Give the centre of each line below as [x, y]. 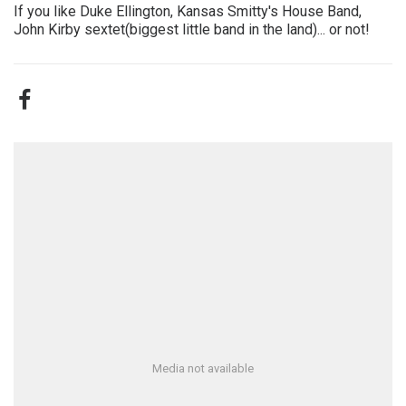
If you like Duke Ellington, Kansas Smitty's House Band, [188, 11]
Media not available [203, 368]
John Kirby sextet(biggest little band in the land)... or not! [192, 29]
